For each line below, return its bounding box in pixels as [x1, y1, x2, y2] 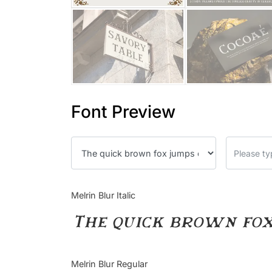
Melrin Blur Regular [71, 259, 148, 270]
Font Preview [71, 101, 175, 123]
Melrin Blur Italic [71, 190, 135, 201]
